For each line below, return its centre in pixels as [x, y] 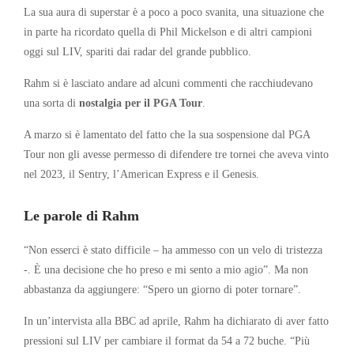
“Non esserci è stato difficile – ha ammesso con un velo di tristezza [173, 249]
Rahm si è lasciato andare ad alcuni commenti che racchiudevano [168, 83]
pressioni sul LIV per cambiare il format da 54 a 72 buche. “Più [167, 340]
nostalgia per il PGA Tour [141, 102]
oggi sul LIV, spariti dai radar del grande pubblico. [137, 51]
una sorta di [51, 102]
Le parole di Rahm [81, 215]
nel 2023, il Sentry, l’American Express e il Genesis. [141, 173]
